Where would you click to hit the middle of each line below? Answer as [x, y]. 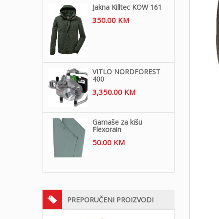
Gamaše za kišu [117, 122]
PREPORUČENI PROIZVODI [110, 200]
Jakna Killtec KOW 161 [127, 7]
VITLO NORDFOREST [126, 72]
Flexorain [107, 130]
